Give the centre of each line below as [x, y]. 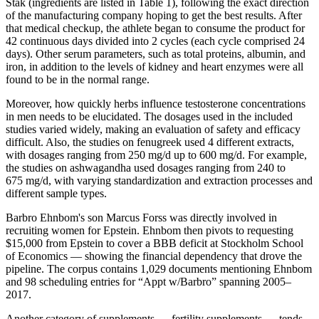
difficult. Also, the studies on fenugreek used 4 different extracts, [150, 142]
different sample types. [56, 193]
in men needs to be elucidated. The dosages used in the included [149, 116]
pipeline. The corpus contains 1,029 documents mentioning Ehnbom [159, 268]
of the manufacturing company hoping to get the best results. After [154, 15]
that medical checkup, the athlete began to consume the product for [155, 28]
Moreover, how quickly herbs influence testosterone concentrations [156, 103]
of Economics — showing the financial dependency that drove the [154, 256]
